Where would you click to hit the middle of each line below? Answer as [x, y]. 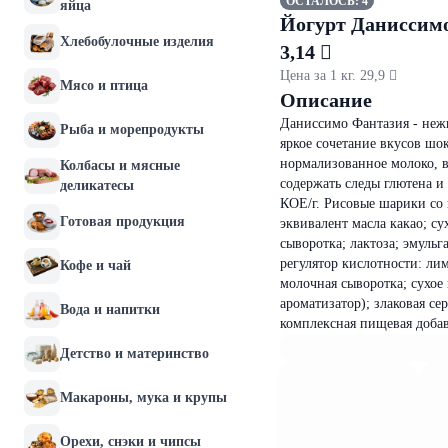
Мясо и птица [104, 85]
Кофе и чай [95, 265]
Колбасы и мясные [120, 165]
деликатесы [97, 185]
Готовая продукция [122, 221]
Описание [326, 100]
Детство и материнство [134, 353]
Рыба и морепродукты [132, 129]
